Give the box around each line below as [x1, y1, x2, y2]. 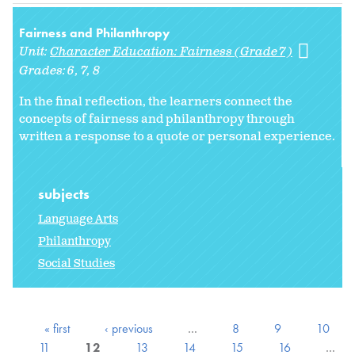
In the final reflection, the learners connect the [19, 94, 292, 111]
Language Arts [38, 212, 118, 227]
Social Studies [38, 256, 115, 272]
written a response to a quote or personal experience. [19, 128, 335, 146]
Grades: [19, 63, 68, 80]
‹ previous [105, 320, 153, 338]
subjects [38, 185, 93, 204]
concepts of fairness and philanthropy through [19, 111, 295, 128]
